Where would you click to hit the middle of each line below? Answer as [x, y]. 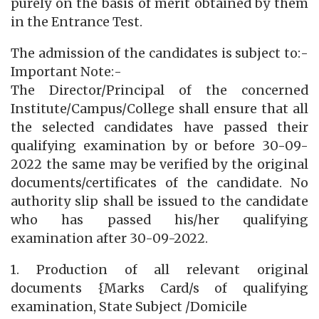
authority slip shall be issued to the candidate [159, 201]
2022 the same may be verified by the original [159, 164]
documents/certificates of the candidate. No [159, 183]
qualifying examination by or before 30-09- [159, 146]
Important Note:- [66, 72]
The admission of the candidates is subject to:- [159, 53]
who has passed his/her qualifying [159, 220]
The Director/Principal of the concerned [159, 90]
